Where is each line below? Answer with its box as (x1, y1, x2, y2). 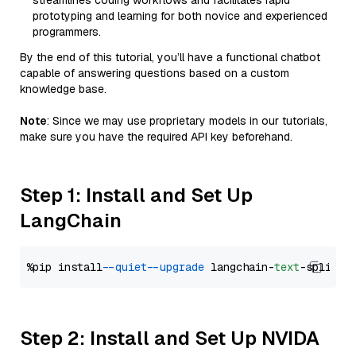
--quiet (109, 260, 147, 274)
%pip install (26, 260, 109, 274)
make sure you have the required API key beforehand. (20, 130, 292, 144)
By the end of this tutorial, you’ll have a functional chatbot (20, 50, 320, 64)
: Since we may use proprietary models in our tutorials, (47, 114, 327, 128)
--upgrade (153, 260, 204, 274)
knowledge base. (20, 82, 106, 96)
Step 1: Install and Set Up (20, 183, 253, 207)
